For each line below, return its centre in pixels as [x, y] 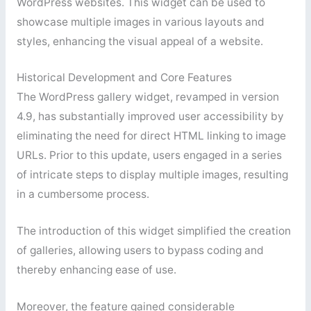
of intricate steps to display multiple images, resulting [152, 175]
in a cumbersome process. [83, 194]
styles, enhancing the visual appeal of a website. [140, 41]
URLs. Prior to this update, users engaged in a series [149, 155]
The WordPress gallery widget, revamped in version [148, 97]
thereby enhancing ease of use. [96, 270]
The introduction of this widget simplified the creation [153, 231]
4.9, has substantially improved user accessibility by [150, 117]
